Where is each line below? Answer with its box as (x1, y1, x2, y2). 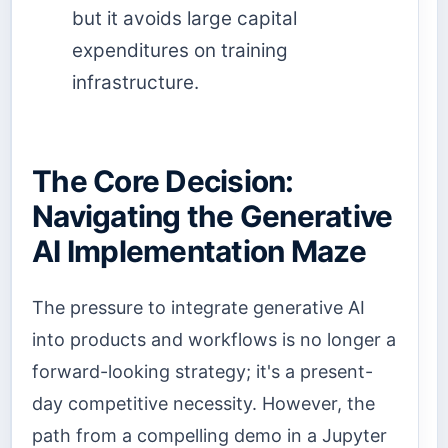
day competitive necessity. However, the (32, 392, 375, 414)
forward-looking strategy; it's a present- (32, 360, 373, 382)
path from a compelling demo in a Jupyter (32, 424, 387, 446)
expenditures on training (72, 39, 288, 63)
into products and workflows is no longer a (32, 328, 396, 350)
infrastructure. (72, 71, 199, 95)
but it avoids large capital (72, 7, 297, 31)
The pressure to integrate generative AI (32, 296, 365, 318)
